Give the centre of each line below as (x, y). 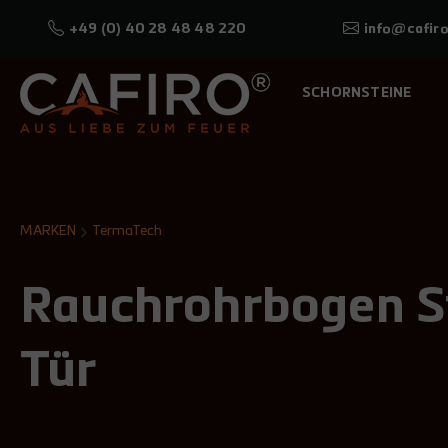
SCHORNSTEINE (357, 93)
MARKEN (48, 231)
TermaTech (127, 231)
